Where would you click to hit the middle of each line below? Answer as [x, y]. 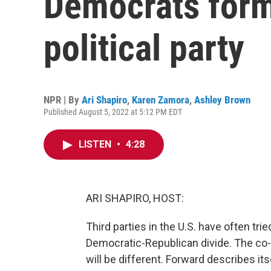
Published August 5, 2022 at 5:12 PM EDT [113, 112]
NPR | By [63, 100]
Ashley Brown [222, 100]
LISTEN [96, 144]
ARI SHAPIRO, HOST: [135, 198]
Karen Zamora [161, 100]
